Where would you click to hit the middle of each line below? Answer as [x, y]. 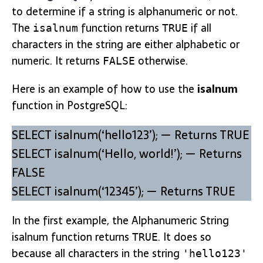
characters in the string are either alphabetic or [126, 44]
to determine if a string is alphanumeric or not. [125, 11]
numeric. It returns [57, 60]
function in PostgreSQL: [70, 105]
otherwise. [161, 60]
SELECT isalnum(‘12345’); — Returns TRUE [123, 191]
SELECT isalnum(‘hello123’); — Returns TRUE [130, 135]
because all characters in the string [97, 253]
